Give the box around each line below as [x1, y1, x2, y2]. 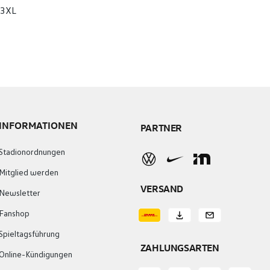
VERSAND [140, 183, 183, 195]
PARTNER [140, 122, 182, 134]
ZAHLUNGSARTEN [140, 242, 219, 254]
